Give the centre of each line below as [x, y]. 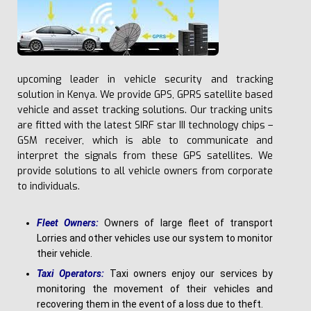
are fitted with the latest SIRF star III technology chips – [145, 126]
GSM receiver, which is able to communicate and [145, 141]
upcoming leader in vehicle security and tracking [145, 80]
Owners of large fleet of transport [186, 223]
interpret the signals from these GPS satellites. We [145, 156]
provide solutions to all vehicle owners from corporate [145, 171]
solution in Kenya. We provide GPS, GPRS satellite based [145, 95]
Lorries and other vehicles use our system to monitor [155, 238]
